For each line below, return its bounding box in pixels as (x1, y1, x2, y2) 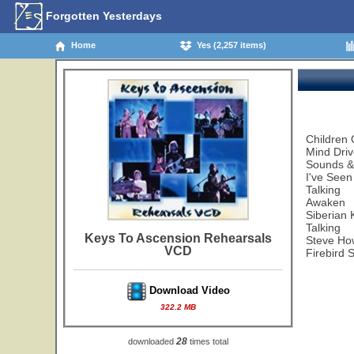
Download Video (145, 284, 230, 297)
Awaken (306, 196, 345, 209)
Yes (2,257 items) (192, 40, 266, 50)
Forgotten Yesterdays (43, 9, 162, 22)
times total (187, 337, 228, 346)
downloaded (128, 337, 176, 346)
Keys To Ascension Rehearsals (85, 232, 272, 245)
